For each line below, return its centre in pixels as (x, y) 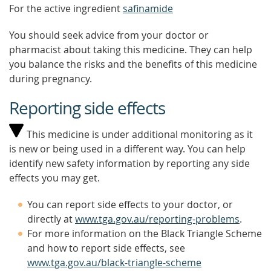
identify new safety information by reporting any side (129, 163)
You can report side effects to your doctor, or (130, 204)
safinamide (148, 8)
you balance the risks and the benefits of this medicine (133, 64)
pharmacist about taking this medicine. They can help (131, 50)
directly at (51, 219)
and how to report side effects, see (106, 248)
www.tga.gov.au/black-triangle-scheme (114, 263)
